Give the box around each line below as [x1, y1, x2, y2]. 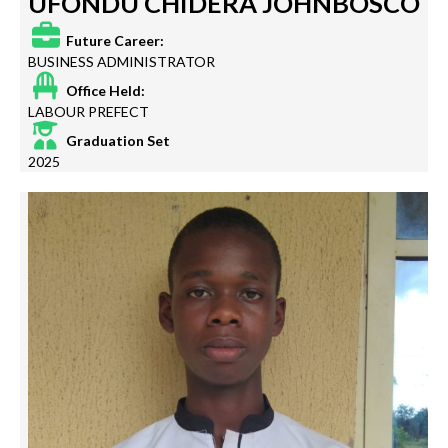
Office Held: [63, 82, 145, 100]
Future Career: [63, 32, 164, 50]
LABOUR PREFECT [28, 103, 149, 121]
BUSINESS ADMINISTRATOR [28, 53, 215, 71]
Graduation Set [63, 132, 170, 150]
